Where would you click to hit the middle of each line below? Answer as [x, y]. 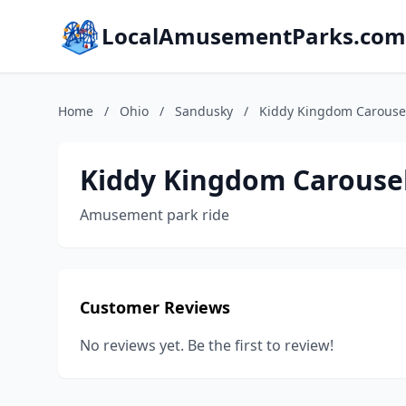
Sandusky [204, 111]
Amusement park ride [155, 215]
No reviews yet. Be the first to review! [207, 345]
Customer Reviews [155, 307]
